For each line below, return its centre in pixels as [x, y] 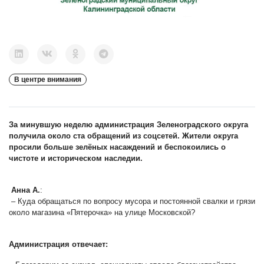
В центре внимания [48, 79]
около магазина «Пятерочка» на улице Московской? [102, 212]
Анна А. [24, 190]
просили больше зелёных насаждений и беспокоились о [117, 147]
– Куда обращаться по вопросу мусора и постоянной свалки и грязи [132, 201]
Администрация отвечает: [58, 244]
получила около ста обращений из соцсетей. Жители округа [123, 136]
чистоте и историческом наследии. [76, 158]
